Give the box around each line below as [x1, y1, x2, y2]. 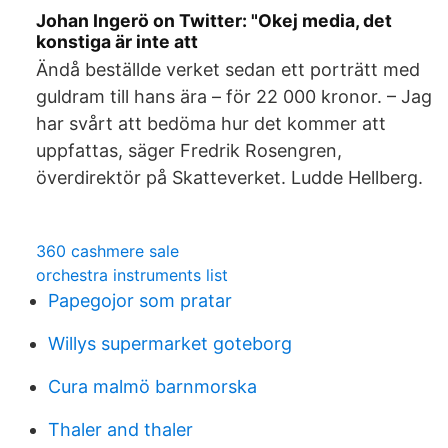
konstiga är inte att [36, 31, 198, 52]
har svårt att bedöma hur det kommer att [36, 113, 386, 134]
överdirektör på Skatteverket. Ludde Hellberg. [36, 167, 423, 188]
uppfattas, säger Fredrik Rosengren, [36, 140, 342, 161]
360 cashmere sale [36, 241, 179, 261]
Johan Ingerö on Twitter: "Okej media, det [36, 10, 392, 31]
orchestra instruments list [36, 265, 228, 285]
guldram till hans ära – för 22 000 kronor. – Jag [36, 86, 432, 107]
